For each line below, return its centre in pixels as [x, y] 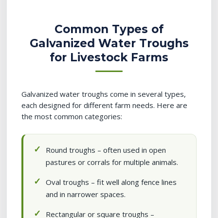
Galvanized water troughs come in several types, [104, 94]
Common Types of [109, 29]
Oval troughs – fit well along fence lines [111, 182]
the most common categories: [72, 116]
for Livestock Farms [109, 57]
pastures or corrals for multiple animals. [112, 162]
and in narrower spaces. [86, 194]
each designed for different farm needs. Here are [104, 105]
